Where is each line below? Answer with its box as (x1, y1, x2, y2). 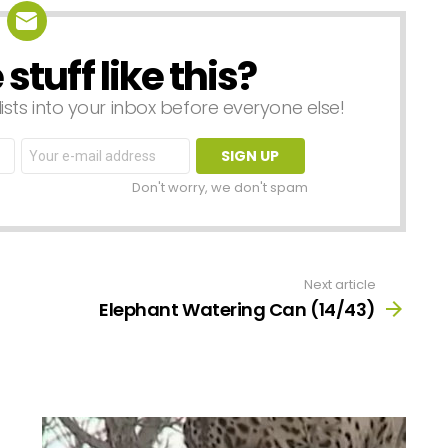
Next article (304, 274, 376, 294)
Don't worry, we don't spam (131, 177, 308, 197)
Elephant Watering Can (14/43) (99, 297, 376, 323)
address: (21, 151, 87, 171)
